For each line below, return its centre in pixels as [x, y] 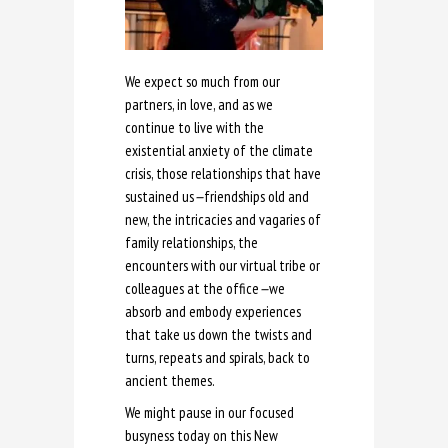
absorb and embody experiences [213, 312]
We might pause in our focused [209, 413]
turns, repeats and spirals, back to [217, 358]
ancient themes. [170, 381]
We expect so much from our [202, 82]
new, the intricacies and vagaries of [223, 220]
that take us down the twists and [218, 335]
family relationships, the [191, 243]
